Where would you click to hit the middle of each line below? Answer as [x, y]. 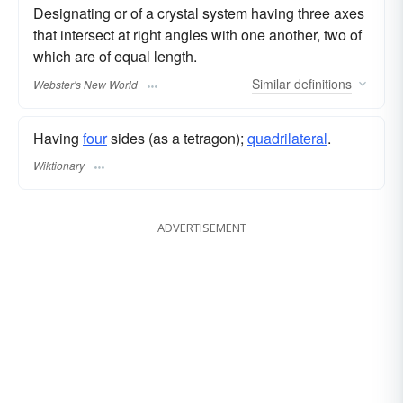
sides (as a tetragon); [177, 138]
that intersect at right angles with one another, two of [197, 35]
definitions [321, 83]
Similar [271, 83]
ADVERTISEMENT [201, 227]
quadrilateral [287, 138]
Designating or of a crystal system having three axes [199, 13]
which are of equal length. [115, 57]
